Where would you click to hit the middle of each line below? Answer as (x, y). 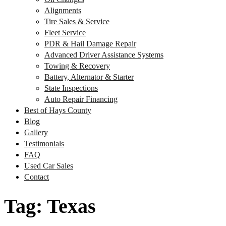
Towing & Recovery (77, 66)
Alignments (63, 10)
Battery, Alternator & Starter (89, 77)
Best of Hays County (58, 110)
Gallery (36, 132)
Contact (37, 177)
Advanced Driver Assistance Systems (104, 55)
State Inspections (71, 88)
